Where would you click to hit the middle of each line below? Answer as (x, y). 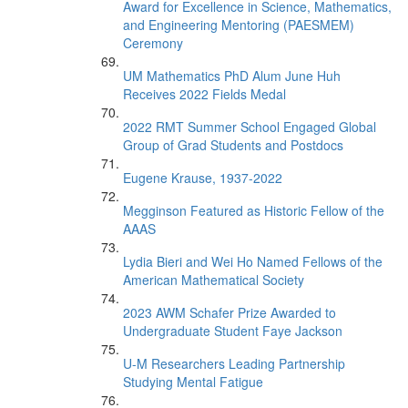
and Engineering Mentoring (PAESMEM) (239, 25)
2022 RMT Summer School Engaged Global (250, 127)
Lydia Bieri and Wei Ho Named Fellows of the (253, 261)
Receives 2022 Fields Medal (204, 94)
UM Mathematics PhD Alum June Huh (232, 76)
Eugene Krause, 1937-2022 (203, 178)
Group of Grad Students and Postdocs (233, 145)
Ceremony (153, 43)
